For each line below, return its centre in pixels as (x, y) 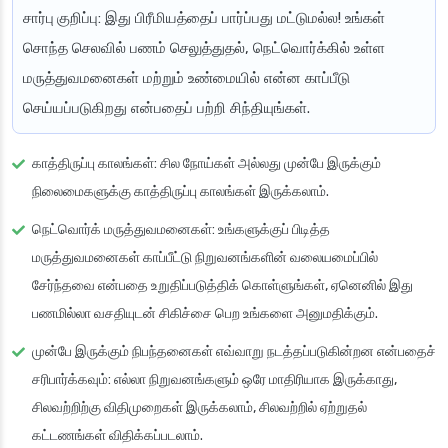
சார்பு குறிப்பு (60, 18)
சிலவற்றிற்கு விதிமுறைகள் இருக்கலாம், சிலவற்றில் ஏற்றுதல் (199, 408)
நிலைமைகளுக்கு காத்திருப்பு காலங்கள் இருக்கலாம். (180, 192)
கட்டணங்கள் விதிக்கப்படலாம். (117, 436)
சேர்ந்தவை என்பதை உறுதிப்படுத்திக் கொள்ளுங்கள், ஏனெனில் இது (222, 286)
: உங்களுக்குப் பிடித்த (271, 230)
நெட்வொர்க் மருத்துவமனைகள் (122, 230)
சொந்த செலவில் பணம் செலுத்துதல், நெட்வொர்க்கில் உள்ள (204, 48)
